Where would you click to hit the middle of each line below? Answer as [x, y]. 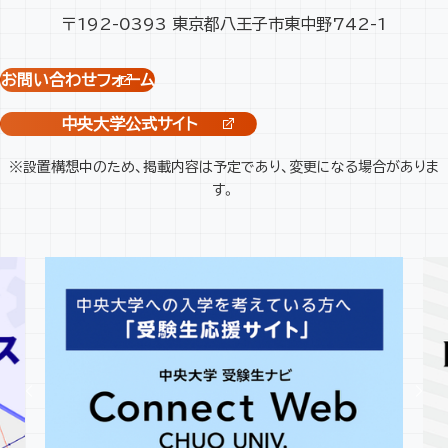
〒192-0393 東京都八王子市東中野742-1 [224, 24]
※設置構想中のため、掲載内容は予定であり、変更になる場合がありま [224, 167]
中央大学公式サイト [128, 124]
